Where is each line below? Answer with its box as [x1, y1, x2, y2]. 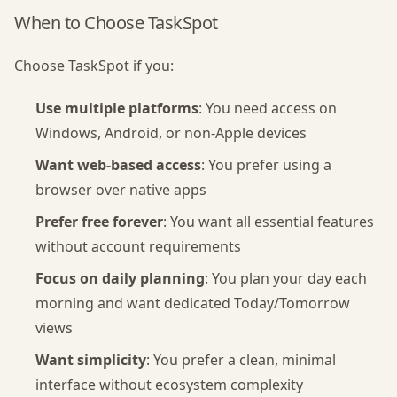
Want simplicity [35, 350, 146, 370]
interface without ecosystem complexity [35, 375, 303, 394]
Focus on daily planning [35, 269, 205, 288]
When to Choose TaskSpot [14, 11, 218, 35]
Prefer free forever [35, 212, 163, 231]
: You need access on [198, 98, 337, 118]
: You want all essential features [163, 212, 374, 231]
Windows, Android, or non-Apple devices [35, 123, 307, 143]
